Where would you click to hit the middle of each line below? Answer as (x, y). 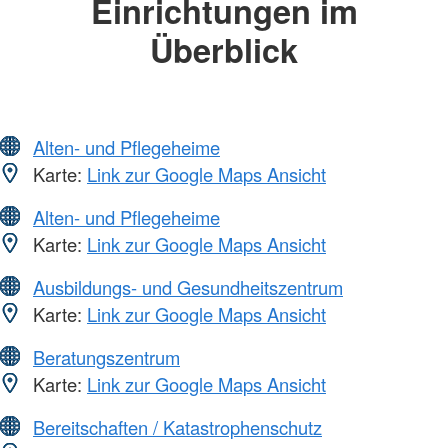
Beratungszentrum (106, 356)
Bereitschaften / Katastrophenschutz (177, 426)
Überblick (224, 50)
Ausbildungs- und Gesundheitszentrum (188, 286)
